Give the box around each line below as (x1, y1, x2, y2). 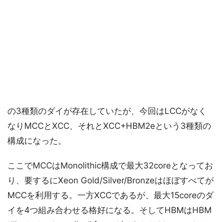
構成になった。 (7, 136, 66, 146)
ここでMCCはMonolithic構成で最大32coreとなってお (7, 161, 213, 171)
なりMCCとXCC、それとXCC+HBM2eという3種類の (7, 121, 211, 131)
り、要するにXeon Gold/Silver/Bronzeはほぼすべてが (7, 175, 214, 186)
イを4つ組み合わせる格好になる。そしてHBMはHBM (7, 205, 212, 216)
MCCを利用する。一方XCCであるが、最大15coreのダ (7, 190, 214, 201)
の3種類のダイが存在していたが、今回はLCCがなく (7, 106, 207, 116)
